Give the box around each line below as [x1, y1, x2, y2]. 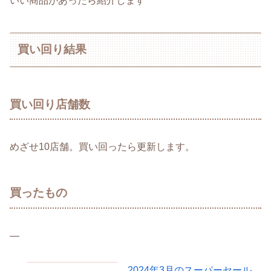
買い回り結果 [18, 43, 87, 56]
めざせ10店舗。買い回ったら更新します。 [10, 142, 195, 152]
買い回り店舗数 [10, 97, 90, 111]
